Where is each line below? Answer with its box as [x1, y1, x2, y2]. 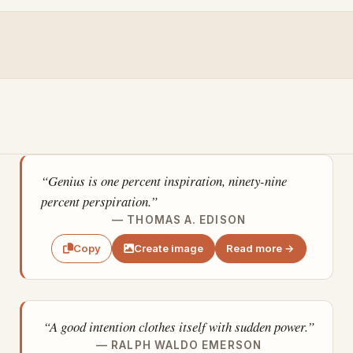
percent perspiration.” [40, 192, 158, 211]
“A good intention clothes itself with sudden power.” [43, 318, 314, 336]
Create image [134, 241, 203, 255]
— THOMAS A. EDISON [112, 214, 246, 227]
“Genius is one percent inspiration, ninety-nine [40, 172, 287, 191]
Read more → [226, 241, 295, 255]
